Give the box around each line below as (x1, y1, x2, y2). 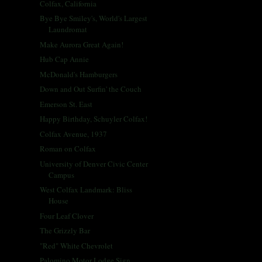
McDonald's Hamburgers (40, 68, 118, 80)
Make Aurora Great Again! (40, 39, 124, 50)
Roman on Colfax (40, 143, 96, 154)
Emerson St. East (40, 98, 93, 109)
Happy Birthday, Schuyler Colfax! (40, 113, 148, 125)
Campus (49, 169, 75, 180)
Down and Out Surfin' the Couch (40, 84, 142, 95)
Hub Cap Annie (40, 54, 89, 65)
